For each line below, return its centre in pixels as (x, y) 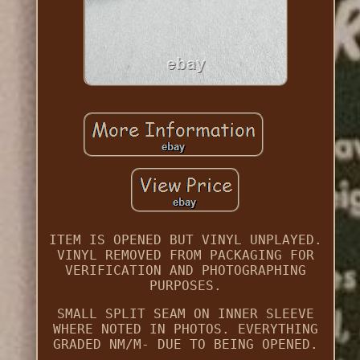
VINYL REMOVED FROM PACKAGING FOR (185, 256)
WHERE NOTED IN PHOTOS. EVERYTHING (185, 329)
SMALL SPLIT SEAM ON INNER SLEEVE (185, 314)
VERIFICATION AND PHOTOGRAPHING (185, 271)
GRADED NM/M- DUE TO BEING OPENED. (185, 345)
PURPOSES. (185, 286)
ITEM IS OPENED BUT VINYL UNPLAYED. (185, 240)
